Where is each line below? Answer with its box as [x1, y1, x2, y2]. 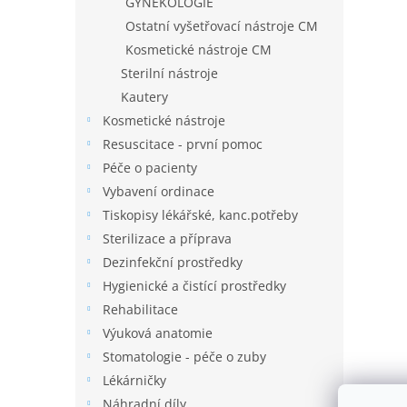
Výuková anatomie [103, 324, 213, 342]
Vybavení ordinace [103, 183, 214, 200]
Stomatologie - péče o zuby [103, 348, 266, 365]
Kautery [121, 88, 168, 105]
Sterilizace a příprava [103, 230, 232, 247]
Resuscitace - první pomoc [103, 135, 263, 153]
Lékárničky [103, 372, 166, 389]
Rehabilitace [103, 301, 178, 318]
